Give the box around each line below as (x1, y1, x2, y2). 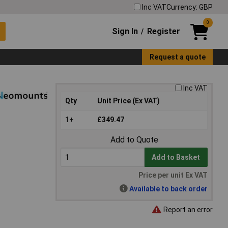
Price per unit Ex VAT (138, 171, 208, 180)
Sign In (112, 26, 138, 36)
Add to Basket (152, 153, 201, 162)
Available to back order (129, 185, 208, 193)
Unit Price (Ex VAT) (97, 97, 160, 105)
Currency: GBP (166, 3, 213, 11)
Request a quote (149, 52, 206, 61)
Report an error (162, 205, 213, 214)
